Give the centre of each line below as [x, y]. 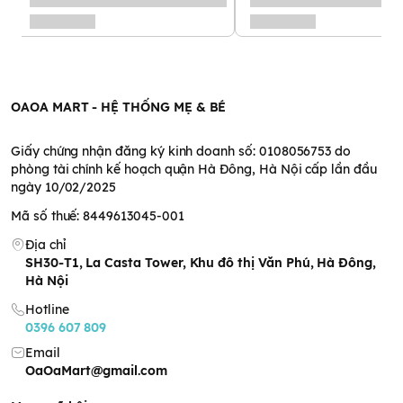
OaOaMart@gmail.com [96, 371]
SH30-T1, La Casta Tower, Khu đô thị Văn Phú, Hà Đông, [200, 263]
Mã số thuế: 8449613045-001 [98, 216]
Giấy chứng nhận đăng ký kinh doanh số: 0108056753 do [181, 152]
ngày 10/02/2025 [64, 188]
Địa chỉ [45, 245]
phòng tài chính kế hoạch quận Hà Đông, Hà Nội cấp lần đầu [194, 170]
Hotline [47, 310]
